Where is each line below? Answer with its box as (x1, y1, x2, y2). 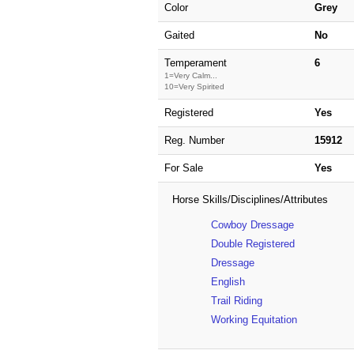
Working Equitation (211, 313, 298, 326)
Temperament (164, 56, 227, 69)
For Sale (164, 161, 203, 174)
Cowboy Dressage (211, 218, 295, 231)
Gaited (164, 28, 194, 41)
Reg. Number (164, 134, 224, 146)
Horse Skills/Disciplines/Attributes (171, 193, 328, 205)
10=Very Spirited (164, 81, 224, 91)
